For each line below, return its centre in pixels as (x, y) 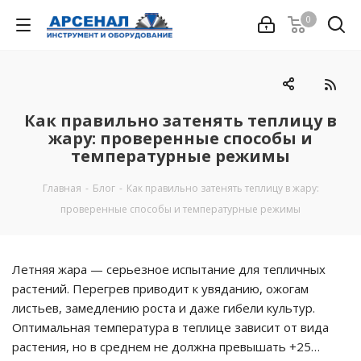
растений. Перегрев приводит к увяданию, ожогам (160, 288)
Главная (62, 188)
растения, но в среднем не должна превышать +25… (166, 346)
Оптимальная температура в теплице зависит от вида (170, 327)
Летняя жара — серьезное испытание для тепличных (169, 269)
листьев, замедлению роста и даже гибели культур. (164, 308)
